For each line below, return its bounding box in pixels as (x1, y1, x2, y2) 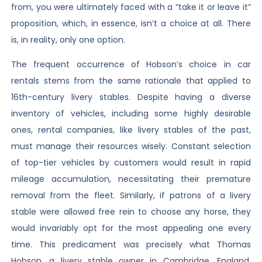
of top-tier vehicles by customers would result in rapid (11, 157, 251, 169)
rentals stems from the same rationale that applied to (11, 75, 251, 87)
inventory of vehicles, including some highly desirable (11, 108, 251, 120)
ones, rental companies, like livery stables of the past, (11, 124, 251, 136)
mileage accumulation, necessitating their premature (11, 173, 251, 185)
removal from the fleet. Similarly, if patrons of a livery (11, 189, 251, 202)
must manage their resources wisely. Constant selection (11, 140, 251, 153)
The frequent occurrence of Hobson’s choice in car (11, 58, 251, 71)
